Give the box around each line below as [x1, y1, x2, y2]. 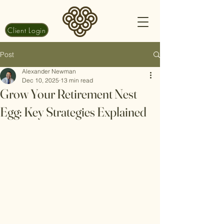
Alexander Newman [22, 67, 76, 75]
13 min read [60, 76, 93, 84]
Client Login [7, 25, 46, 35]
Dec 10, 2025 [22, 76, 59, 84]
